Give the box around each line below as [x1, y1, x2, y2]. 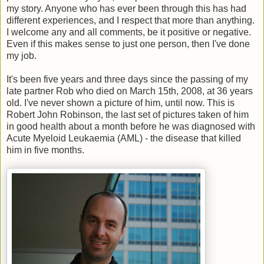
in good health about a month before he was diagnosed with [6, 121, 255, 132]
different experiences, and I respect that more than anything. [6, 15, 255, 26]
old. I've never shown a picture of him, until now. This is [6, 98, 235, 108]
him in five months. [6, 145, 84, 156]
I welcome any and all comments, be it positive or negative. [6, 27, 251, 38]
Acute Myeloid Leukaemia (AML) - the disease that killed [6, 133, 241, 144]
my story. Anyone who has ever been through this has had [6, 4, 246, 14]
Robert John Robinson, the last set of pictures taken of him [6, 110, 249, 120]
